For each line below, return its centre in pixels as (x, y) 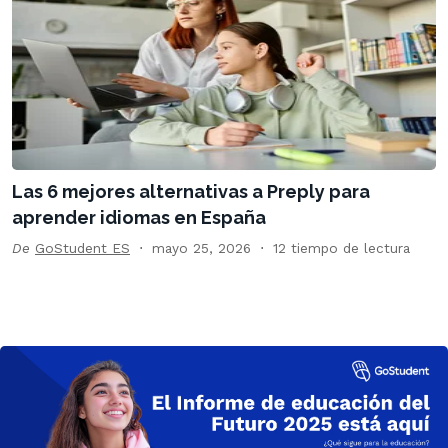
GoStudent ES (82, 248)
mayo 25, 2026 (201, 248)
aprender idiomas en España (139, 218)
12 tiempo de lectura (341, 248)
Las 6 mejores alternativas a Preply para (191, 192)
